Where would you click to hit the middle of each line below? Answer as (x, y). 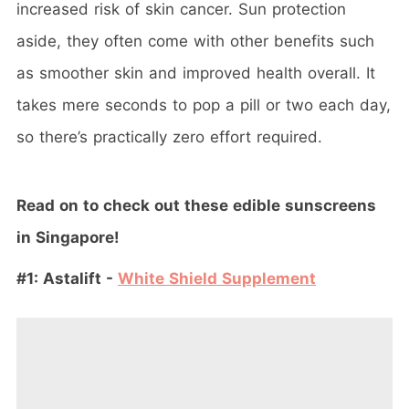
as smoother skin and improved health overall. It (196, 73)
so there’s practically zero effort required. (169, 136)
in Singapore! (68, 237)
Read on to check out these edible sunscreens (196, 205)
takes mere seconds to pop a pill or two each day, (204, 105)
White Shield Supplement (217, 278)
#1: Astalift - (67, 278)
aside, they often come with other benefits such (195, 41)
